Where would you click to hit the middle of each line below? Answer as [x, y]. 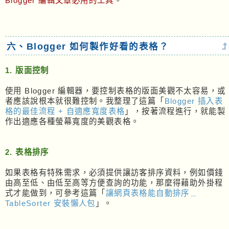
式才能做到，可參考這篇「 [55, 193]
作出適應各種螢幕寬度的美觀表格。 [72, 122]
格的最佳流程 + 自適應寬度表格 [65, 111]
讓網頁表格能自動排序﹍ [152, 193]
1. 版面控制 [27, 71]
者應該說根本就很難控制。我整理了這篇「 [85, 101]
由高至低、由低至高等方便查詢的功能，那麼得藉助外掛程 [114, 183]
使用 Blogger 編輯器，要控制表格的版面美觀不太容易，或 [116, 91]
